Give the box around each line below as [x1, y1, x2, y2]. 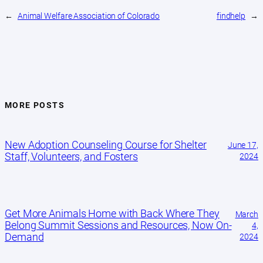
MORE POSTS [5, 100, 65, 110]
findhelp [216, 11, 246, 21]
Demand [5, 231, 44, 244]
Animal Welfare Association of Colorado [17, 11, 160, 21]
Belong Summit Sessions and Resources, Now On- [5, 219, 232, 232]
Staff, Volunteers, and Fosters [5, 150, 138, 163]
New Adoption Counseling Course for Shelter [5, 139, 207, 151]
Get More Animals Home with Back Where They [5, 207, 220, 220]
